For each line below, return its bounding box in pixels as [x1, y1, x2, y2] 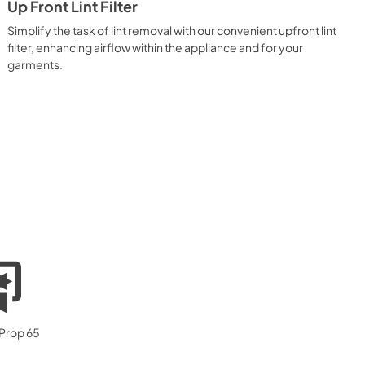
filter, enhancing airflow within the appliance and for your [7, 39, 304, 55]
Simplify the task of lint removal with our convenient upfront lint [7, 22, 337, 37]
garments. [7, 56, 64, 72]
